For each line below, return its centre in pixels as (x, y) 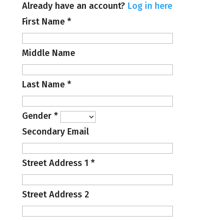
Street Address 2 (55, 194)
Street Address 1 (56, 163)
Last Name (44, 84)
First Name (44, 22)
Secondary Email (55, 132)
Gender (38, 116)
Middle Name (48, 53)
